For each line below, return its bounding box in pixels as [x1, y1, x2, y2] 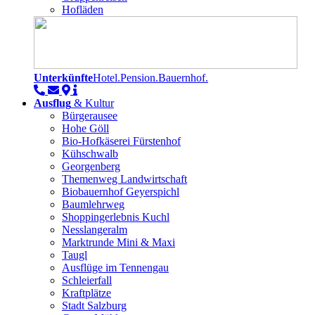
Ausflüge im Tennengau [62, 262, 169, 274]
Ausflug [34, 97, 71, 110]
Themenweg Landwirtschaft [62, 173, 187, 186]
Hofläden [62, 4, 103, 16]
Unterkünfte [34, 72, 93, 84]
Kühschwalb [62, 148, 118, 160]
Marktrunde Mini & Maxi [62, 236, 175, 249]
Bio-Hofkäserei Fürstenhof [62, 135, 181, 148]
